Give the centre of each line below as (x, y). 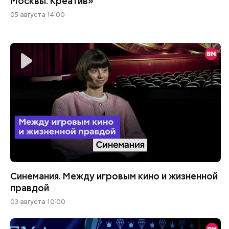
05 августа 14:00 (37, 14)
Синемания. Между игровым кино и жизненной (114, 176)
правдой (29, 188)
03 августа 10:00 (38, 202)
